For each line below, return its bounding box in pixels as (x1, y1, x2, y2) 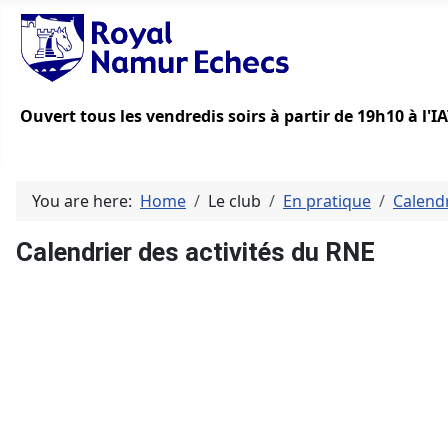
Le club (208, 190, 261, 213)
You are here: (32, 190, 140, 213)
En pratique (283, 190, 371, 213)
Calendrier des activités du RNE (16, 237, 375, 268)
